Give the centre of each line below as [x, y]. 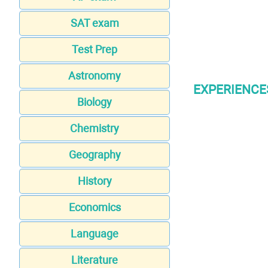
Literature [95, 260]
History [95, 181]
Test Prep [95, 50]
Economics [95, 208]
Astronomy [95, 76]
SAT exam [95, 23]
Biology [95, 102]
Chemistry [95, 129]
